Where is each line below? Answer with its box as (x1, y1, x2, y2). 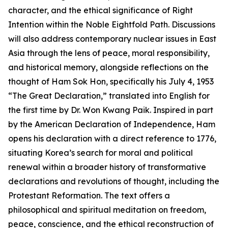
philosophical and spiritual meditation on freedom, (8, 205, 206, 215)
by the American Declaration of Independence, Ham (8, 119, 215, 130)
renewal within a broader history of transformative (8, 162, 206, 173)
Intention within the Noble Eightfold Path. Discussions (8, 19, 215, 30)
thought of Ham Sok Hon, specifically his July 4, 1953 (8, 76, 214, 87)
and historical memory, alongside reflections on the (8, 62, 209, 73)
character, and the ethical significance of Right (8, 5, 193, 16)
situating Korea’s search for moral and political (8, 148, 193, 158)
